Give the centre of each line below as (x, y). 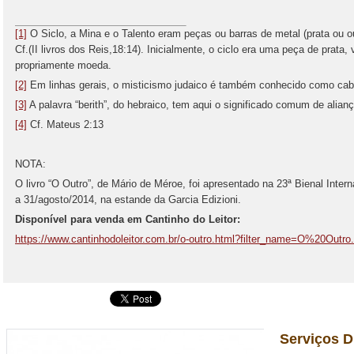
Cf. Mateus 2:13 (65, 124)
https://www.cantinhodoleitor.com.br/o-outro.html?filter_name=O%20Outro (183, 239)
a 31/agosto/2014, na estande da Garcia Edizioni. (128, 200)
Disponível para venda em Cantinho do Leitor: (128, 219)
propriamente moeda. (63, 65)
